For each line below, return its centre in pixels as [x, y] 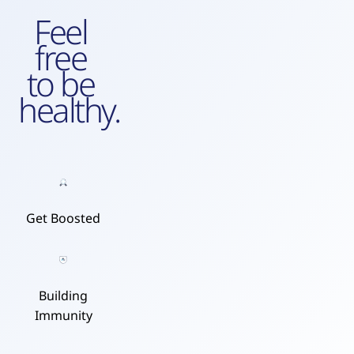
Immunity [63, 315]
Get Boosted [64, 218]
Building [64, 296]
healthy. [69, 109]
